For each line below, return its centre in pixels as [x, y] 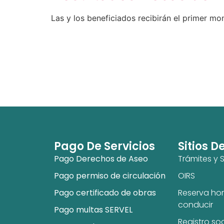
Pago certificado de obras [105, 192]
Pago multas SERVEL [93, 209]
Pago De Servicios [104, 146]
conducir [195, 204]
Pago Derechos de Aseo [101, 158]
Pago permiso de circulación [109, 175]
